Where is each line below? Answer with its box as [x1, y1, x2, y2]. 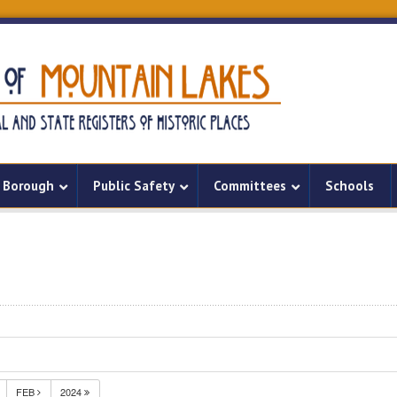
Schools [325, 177, 374, 194]
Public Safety [93, 177, 175, 194]
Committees [214, 177, 286, 194]
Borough [3, 177, 54, 194]
